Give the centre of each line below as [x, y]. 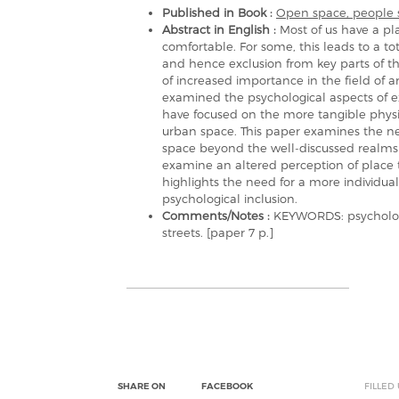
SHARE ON [142, 386]
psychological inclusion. [230, 199]
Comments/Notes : [218, 216]
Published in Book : [219, 12]
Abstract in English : [221, 29]
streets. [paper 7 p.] [218, 232]
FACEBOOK [227, 386]
